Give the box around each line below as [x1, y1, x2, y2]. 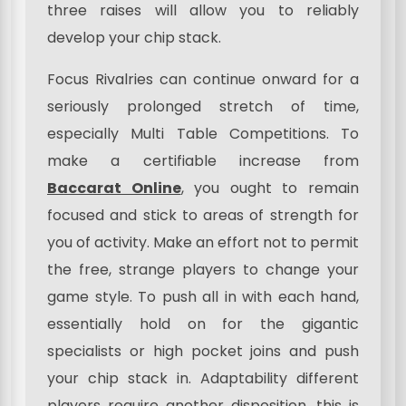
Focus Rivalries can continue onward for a [47, 69, 359, 91]
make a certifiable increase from [47, 150, 359, 172]
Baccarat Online [47, 178, 181, 199]
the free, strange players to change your [47, 259, 359, 281]
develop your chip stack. [47, 27, 221, 49]
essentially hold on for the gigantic [47, 314, 359, 335]
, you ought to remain [180, 178, 360, 199]
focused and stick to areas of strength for [47, 205, 359, 227]
